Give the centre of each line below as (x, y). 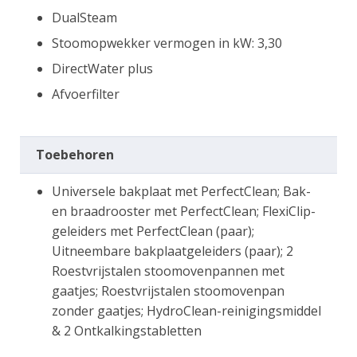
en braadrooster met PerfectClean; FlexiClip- (184, 211)
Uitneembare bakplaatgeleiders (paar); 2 (173, 251)
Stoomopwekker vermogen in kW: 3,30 (167, 43)
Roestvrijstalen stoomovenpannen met (168, 271)
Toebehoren (75, 154)
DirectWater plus (102, 68)
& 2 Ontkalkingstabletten (127, 330)
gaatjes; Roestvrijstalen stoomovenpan (168, 290)
